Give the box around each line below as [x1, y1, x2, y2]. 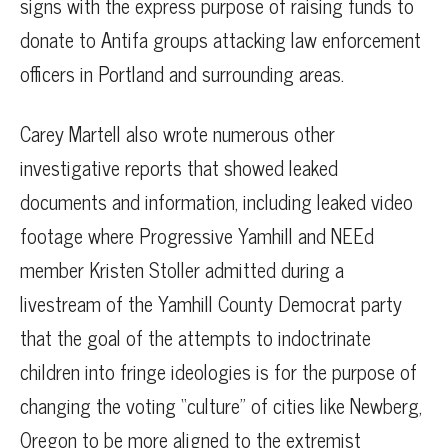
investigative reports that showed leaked [20, 150, 338, 184]
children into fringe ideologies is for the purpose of [20, 354, 417, 388]
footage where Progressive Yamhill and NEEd [20, 218, 374, 252]
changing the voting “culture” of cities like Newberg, [20, 388, 422, 422]
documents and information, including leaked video [20, 184, 413, 218]
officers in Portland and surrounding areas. [20, 56, 344, 90]
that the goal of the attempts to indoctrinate [20, 320, 371, 354]
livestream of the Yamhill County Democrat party [20, 286, 402, 320]
